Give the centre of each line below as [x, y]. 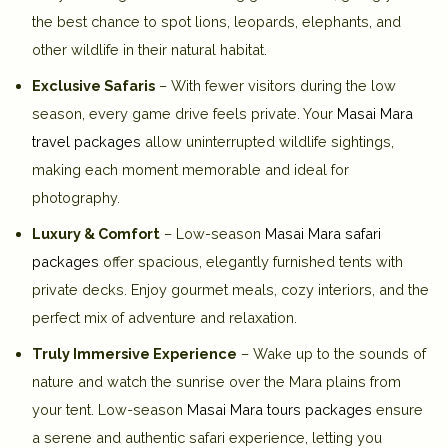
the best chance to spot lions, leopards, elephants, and [216, 21]
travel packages [86, 141]
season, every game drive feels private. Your [184, 113]
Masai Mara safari [323, 233]
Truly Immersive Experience [134, 353]
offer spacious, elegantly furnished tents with [251, 261]
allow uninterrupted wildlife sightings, [267, 141]
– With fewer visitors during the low [275, 85]
